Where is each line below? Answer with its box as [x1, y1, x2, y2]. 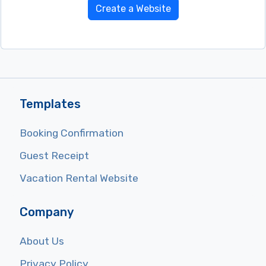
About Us [20, 235, 64, 248]
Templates [20, 97, 81, 112]
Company [20, 205, 74, 220]
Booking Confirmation [20, 127, 123, 140]
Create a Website [95, 3, 171, 15]
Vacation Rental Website [20, 172, 138, 185]
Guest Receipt [20, 150, 89, 162]
